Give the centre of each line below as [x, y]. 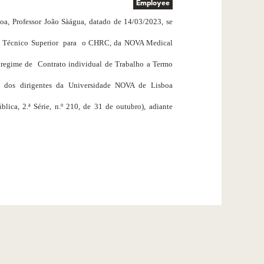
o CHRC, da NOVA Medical [127, 43]
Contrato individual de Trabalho [91, 64]
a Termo [159, 64]
